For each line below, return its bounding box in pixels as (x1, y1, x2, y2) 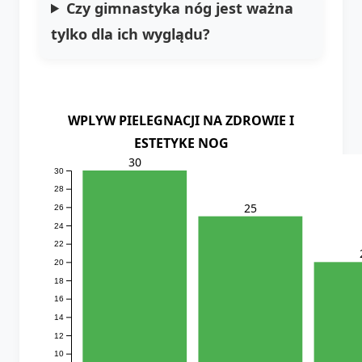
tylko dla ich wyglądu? (51, 23, 210, 44)
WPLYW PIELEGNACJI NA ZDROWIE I (68, 111, 294, 129)
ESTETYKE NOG (133, 133, 229, 152)
